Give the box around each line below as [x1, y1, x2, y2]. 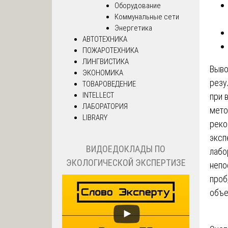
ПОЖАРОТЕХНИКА [82, 45, 138, 55]
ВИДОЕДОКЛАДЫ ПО [86, 144, 165, 155]
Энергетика [114, 23, 152, 33]
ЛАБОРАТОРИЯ [82, 101, 128, 111]
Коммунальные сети [114, 12, 179, 21]
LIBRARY [82, 112, 107, 122]
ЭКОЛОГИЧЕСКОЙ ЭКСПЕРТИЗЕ [66, 157, 186, 168]
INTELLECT [82, 90, 114, 100]
